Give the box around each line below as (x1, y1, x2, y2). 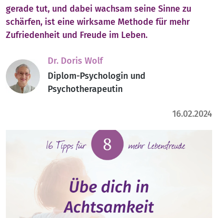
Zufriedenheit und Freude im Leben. (6, 30, 147, 41)
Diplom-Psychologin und (48, 71, 145, 82)
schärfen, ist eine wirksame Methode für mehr (6, 17, 190, 28)
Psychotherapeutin (48, 84, 123, 95)
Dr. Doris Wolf (48, 55, 103, 67)
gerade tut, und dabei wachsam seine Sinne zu (6, 3, 191, 15)
